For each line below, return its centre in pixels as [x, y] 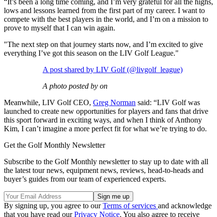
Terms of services [130, 206]
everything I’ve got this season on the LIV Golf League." [91, 53]
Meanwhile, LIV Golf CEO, [48, 103]
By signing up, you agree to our [53, 206]
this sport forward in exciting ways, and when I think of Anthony [103, 120]
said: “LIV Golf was [168, 103]
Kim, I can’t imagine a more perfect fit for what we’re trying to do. [105, 129]
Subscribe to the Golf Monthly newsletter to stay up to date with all [106, 162]
